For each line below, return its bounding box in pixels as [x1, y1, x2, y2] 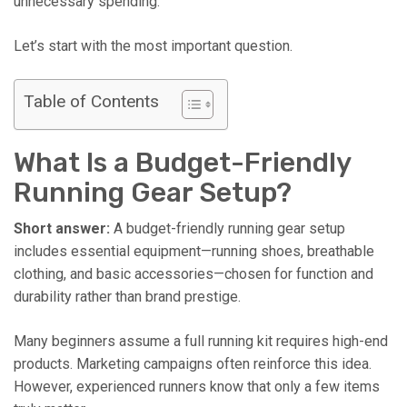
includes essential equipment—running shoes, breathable [14, 242, 374, 260]
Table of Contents [24, 90, 159, 112]
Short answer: [14, 219, 110, 237]
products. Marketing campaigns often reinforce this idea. [14, 354, 372, 372]
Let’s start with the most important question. [14, 36, 293, 55]
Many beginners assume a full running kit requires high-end [14, 332, 388, 350]
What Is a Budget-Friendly [14, 145, 351, 179]
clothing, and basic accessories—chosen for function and [14, 264, 373, 283]
